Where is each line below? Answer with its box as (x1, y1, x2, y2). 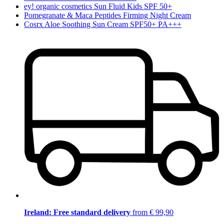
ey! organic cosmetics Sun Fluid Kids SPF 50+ (24, 2, 172, 11)
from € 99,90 (130, 207, 173, 216)
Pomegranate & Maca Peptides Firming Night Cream (24, 11, 191, 20)
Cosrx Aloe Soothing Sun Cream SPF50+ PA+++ (24, 20, 181, 29)
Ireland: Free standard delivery (24, 207, 130, 216)
